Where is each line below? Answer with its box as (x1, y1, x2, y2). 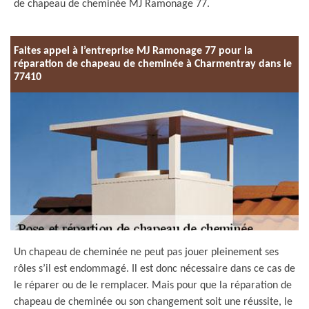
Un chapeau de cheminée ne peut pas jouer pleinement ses (14, 247, 279, 258)
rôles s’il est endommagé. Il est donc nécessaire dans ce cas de (14, 263, 295, 275)
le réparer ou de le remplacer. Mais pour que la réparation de (14, 280, 292, 291)
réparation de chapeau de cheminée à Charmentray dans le (14, 58, 292, 70)
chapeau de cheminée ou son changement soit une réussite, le (14, 297, 292, 308)
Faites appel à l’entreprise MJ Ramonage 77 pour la (14, 45, 252, 57)
